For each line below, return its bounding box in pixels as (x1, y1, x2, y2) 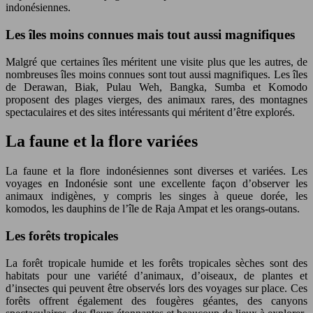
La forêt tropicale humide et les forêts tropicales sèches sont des (6, 256, 307, 269)
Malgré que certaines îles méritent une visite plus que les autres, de (6, 55, 307, 68)
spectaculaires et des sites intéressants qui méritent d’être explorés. (6, 105, 295, 118)
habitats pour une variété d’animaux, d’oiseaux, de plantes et (6, 269, 307, 282)
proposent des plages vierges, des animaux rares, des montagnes (6, 93, 307, 105)
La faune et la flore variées (6, 132, 198, 151)
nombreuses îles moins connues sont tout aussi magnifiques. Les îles (6, 68, 307, 80)
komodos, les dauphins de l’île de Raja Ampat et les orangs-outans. (6, 203, 300, 215)
